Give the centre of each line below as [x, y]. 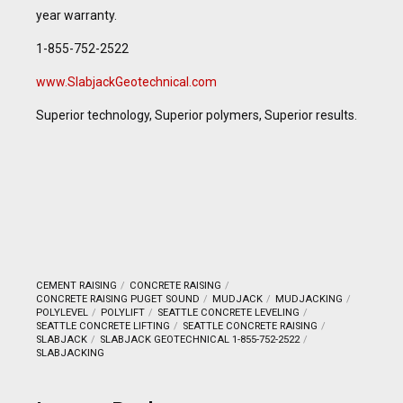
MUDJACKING [309, 300]
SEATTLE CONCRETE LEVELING [228, 313]
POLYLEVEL [62, 313]
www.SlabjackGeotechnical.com [126, 82]
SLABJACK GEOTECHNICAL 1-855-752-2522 [199, 340]
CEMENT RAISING [76, 286]
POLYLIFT [122, 313]
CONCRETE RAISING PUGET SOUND [118, 300]
